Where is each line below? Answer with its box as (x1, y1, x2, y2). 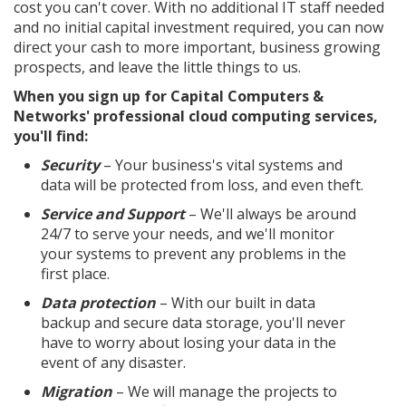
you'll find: (14, 126, 88, 146)
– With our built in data (156, 293, 315, 313)
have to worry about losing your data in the (41, 333, 336, 353)
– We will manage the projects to (116, 382, 337, 401)
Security (41, 155, 100, 175)
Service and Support (41, 204, 185, 224)
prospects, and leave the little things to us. (14, 57, 301, 77)
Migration (41, 382, 116, 401)
